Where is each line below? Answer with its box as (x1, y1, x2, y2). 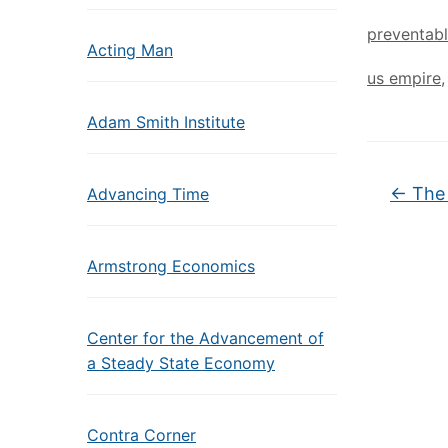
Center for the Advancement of (87, 328, 324, 348)
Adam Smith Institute (87, 112, 245, 132)
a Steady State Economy (87, 353, 275, 373)
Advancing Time (87, 184, 209, 204)
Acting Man (87, 40, 173, 60)
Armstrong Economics (87, 256, 255, 276)
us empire (367, 68, 441, 88)
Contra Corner (87, 425, 196, 445)
